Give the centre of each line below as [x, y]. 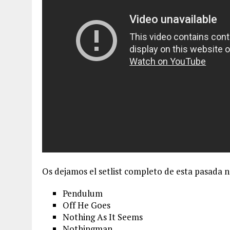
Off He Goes [87, 205]
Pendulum [83, 193]
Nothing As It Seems [103, 217]
